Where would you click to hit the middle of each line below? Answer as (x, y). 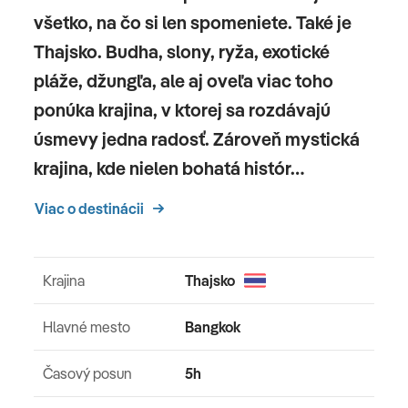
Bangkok (212, 327)
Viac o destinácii (89, 209)
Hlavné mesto (87, 327)
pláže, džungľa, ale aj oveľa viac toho (184, 81)
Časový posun (87, 374)
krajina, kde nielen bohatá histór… (169, 168)
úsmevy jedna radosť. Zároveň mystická (197, 139)
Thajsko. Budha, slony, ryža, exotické (182, 52)
